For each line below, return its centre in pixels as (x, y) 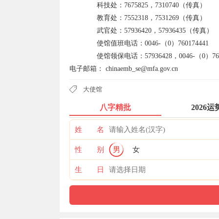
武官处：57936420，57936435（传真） (141, 31)
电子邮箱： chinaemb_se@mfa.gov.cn (124, 69)
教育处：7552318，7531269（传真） (138, 18)
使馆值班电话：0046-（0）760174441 (139, 43)
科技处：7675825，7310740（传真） (138, 5)
